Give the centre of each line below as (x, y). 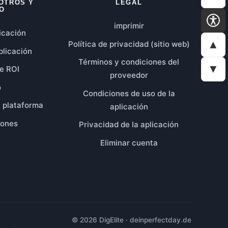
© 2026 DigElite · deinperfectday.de (132, 220)
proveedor (129, 75)
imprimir (129, 26)
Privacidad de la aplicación (129, 125)
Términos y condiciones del (129, 62)
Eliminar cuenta (129, 142)
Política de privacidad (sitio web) (129, 44)
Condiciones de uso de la (129, 93)
